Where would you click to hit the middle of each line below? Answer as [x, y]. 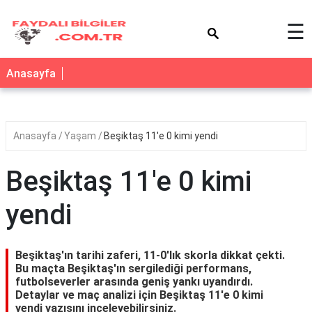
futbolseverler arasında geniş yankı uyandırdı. [134, 282]
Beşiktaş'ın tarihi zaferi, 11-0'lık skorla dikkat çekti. [150, 255]
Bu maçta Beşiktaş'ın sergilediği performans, [133, 268]
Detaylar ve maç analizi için [87, 295]
